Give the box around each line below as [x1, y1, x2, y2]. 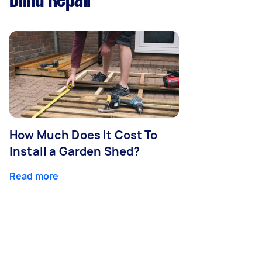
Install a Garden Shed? [9, 143, 140, 159]
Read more [9, 170, 59, 182]
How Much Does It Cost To [9, 127, 158, 143]
